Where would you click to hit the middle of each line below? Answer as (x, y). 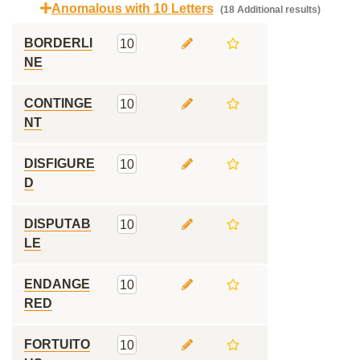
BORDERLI (58, 43)
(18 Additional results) (269, 10)
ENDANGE (57, 284)
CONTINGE (58, 103)
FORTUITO (57, 344)
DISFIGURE (59, 164)
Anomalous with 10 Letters (132, 8)
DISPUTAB (57, 224)
